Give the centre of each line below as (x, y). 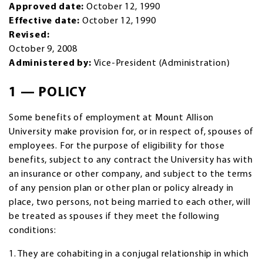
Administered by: (50, 63)
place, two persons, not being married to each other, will (130, 202)
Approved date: (47, 7)
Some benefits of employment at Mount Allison (112, 118)
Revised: (29, 35)
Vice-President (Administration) (162, 63)
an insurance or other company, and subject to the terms (131, 174)
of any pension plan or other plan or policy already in (122, 188)
